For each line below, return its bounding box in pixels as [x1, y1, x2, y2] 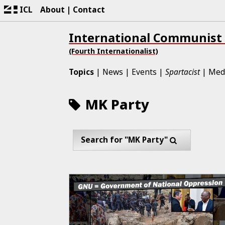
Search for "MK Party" [81, 134, 168, 145]
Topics [69, 66, 94, 77]
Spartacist [165, 66, 200, 77]
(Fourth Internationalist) [69, 46, 159, 56]
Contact [73, 4, 105, 15]
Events [132, 66, 157, 77]
